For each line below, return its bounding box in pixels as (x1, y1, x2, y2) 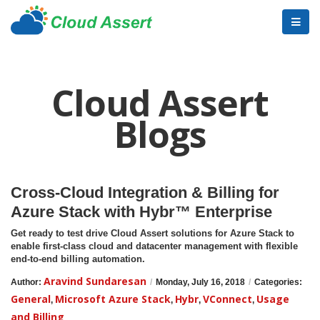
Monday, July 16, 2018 (156, 277, 245, 287)
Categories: (254, 277, 302, 287)
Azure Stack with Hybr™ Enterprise (11, 203, 272, 221)
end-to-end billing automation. (11, 254, 145, 264)
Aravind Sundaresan (44, 274, 146, 288)
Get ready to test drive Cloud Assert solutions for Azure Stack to (11, 228, 294, 239)
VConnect (203, 292, 252, 306)
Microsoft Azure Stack (55, 292, 171, 306)
